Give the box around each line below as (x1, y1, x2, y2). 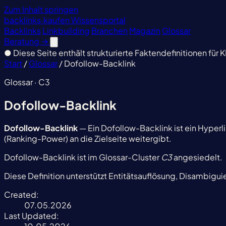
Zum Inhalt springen (4, 4, 78, 15)
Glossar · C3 (4, 77, 50, 87)
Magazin (129, 25, 160, 36)
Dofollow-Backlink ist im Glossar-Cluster (4, 151, 161, 162)
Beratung (4, 36, 41, 46)
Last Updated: (4, 210, 59, 221)
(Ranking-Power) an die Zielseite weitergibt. (4, 133, 172, 144)
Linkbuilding (42, 25, 90, 36)
